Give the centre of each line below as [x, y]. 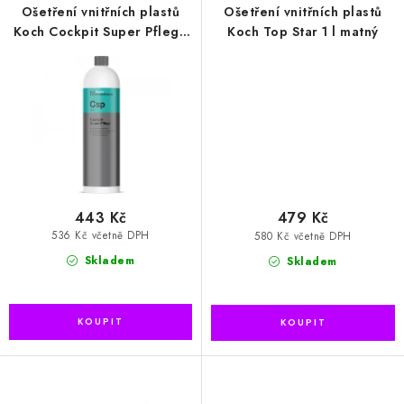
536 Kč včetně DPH [101, 236]
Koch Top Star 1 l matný [303, 32]
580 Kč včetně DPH [303, 236]
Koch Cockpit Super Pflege [101, 32]
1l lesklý [101, 52]
